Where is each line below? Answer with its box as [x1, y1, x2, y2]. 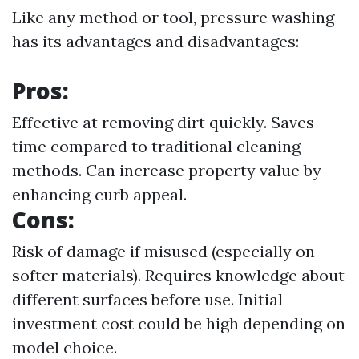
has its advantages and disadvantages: [12, 31, 299, 51]
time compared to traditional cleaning [12, 136, 301, 156]
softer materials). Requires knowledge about [12, 265, 345, 285]
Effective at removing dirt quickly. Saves [12, 112, 314, 132]
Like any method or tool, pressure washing [12, 7, 334, 27]
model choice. [12, 337, 117, 357]
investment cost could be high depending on [12, 313, 345, 333]
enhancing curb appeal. [12, 184, 187, 204]
